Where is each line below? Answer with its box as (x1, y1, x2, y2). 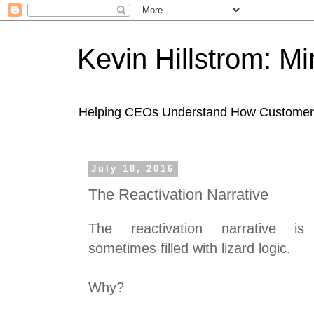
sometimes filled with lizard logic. (88, 240, 291, 257)
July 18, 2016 (91, 163, 175, 174)
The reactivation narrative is (88, 221, 305, 237)
